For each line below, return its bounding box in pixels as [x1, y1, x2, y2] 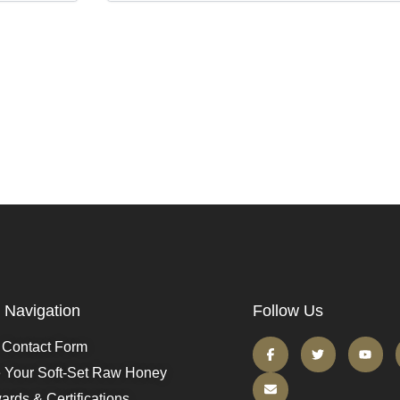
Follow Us [253, 302, 324, 321]
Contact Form [2, 339, 88, 355]
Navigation [4, 302, 81, 321]
